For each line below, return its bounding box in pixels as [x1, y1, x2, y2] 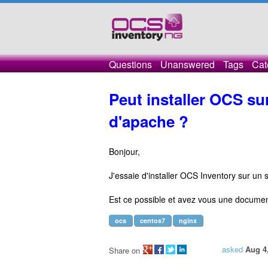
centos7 [140, 216, 165, 225]
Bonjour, [109, 145, 140, 157]
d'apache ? [109, 110, 188, 132]
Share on [109, 245, 140, 256]
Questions [109, 57, 152, 71]
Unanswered [160, 57, 215, 71]
